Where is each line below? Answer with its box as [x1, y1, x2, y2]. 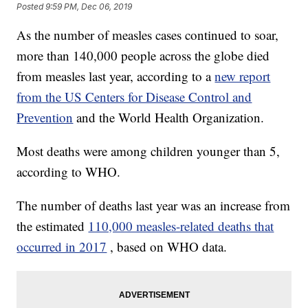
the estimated [16, 217, 89, 235]
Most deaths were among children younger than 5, [16, 142, 280, 160]
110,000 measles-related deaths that [88, 217, 274, 235]
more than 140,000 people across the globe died [16, 47, 270, 65]
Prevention [16, 109, 74, 126]
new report [214, 67, 271, 85]
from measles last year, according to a [16, 67, 215, 85]
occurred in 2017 [16, 238, 107, 256]
